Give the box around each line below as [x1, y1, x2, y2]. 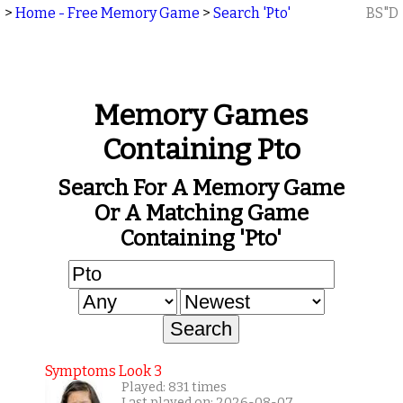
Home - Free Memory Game [15, 4, 200, 22]
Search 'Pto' [213, 4, 291, 22]
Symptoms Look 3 [44, 363, 162, 380]
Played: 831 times [121, 380, 227, 395]
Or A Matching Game [94, 201, 309, 226]
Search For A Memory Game [58, 175, 345, 201]
